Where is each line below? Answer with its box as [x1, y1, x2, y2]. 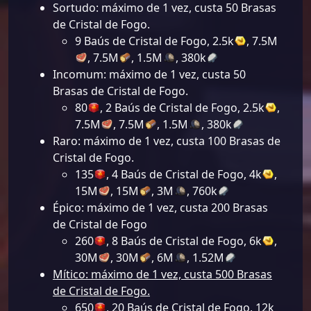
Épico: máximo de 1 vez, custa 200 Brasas [53, 200, 268, 216]
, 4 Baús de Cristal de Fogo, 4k [106, 167, 262, 183]
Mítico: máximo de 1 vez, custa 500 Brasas [53, 267, 272, 283]
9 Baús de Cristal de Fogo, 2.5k [75, 33, 234, 49]
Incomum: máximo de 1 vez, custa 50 [53, 67, 246, 83]
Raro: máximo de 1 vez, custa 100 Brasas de [53, 133, 280, 149]
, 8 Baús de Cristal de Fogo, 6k [106, 233, 262, 249]
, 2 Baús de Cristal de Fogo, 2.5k [100, 100, 265, 116]
